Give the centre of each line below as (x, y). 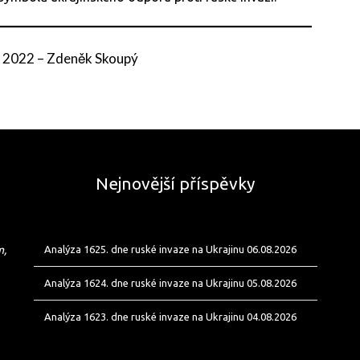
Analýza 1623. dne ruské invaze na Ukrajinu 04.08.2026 (170, 317)
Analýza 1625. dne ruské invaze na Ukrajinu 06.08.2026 (170, 250)
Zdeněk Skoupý (93, 59)
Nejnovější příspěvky (176, 184)
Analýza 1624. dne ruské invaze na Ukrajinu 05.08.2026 (170, 283)
